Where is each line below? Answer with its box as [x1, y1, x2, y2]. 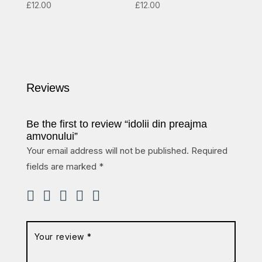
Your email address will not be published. [26, 144, 189, 156]
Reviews [26, 81, 70, 94]
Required [191, 144, 227, 156]
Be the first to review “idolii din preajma [26, 118, 207, 130]
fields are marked [26, 160, 99, 172]
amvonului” [26, 130, 78, 142]
